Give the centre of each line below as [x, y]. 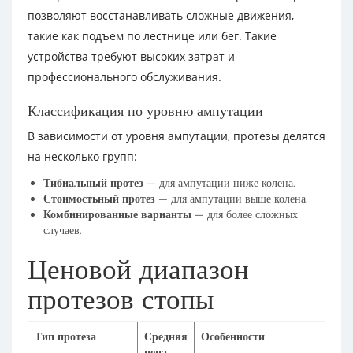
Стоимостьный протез [99, 199]
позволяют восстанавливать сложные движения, [161, 15]
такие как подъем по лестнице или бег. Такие [152, 36]
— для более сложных [245, 214]
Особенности [233, 336]
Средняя [166, 336]
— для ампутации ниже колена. [219, 183]
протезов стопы [121, 299]
